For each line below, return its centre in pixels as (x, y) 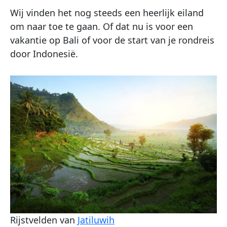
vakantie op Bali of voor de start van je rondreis (112, 40)
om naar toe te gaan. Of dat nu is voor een (102, 26)
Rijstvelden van (44, 220)
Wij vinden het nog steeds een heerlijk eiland (107, 12)
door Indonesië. (44, 53)
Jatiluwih (96, 220)
